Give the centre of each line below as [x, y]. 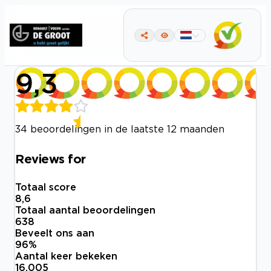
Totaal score [46, 187]
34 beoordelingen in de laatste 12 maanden [120, 129]
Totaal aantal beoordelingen [85, 210]
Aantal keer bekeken [66, 256]
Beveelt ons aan [55, 233]
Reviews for [51, 158]
